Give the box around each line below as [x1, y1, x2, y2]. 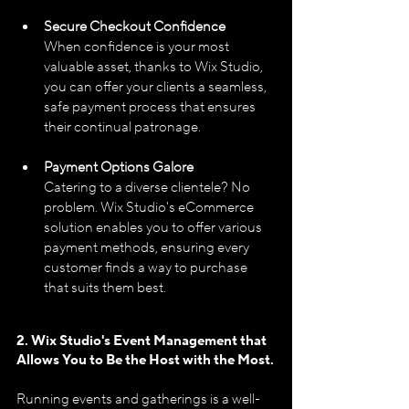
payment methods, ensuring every [44, 238, 252, 257]
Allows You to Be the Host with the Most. [16, 351, 274, 369]
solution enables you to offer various [44, 218, 265, 236]
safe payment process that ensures [44, 98, 258, 116]
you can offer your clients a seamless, [44, 78, 269, 96]
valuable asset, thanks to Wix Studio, [44, 58, 266, 76]
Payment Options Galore [44, 158, 194, 176]
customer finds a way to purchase [44, 258, 250, 277]
